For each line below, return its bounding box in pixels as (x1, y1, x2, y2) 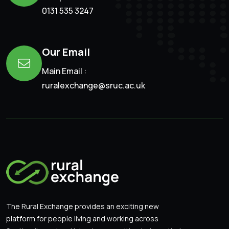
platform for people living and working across (6, 214, 158, 224)
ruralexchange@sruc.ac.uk (42, 80, 145, 91)
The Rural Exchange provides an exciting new (6, 201, 159, 212)
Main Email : (42, 65, 86, 77)
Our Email (42, 45, 90, 59)
